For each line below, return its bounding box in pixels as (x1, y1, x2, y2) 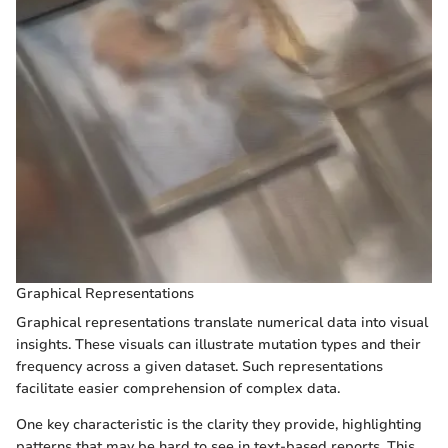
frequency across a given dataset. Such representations (16, 357, 383, 377)
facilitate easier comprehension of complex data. (16, 379, 340, 399)
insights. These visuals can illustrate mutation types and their (16, 335, 421, 355)
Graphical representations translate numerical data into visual (16, 313, 428, 333)
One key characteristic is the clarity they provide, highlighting (16, 415, 422, 435)
